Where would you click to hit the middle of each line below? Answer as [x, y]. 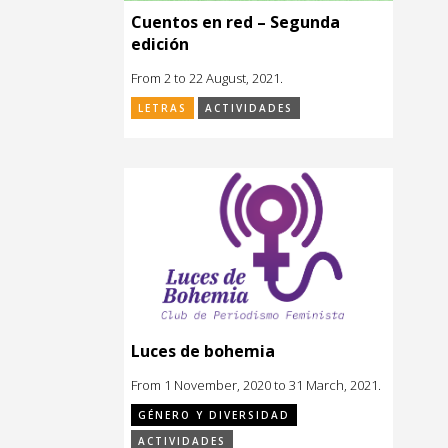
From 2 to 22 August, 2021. [207, 78]
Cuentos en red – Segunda [235, 22]
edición [160, 44]
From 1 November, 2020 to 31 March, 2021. [256, 384]
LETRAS [162, 108]
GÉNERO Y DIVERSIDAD [214, 414]
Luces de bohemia [203, 350]
